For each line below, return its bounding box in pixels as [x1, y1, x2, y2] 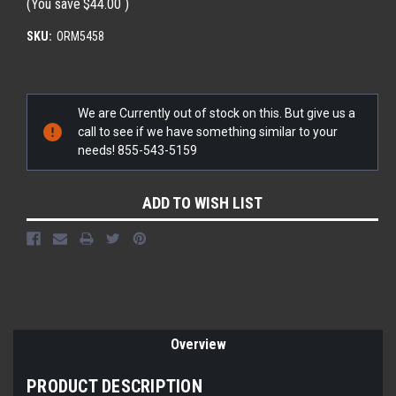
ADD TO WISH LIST [142, 193, 263, 212]
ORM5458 [56, 28, 104, 43]
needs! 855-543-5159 [78, 142, 197, 157]
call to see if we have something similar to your [78, 124, 338, 139]
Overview [170, 335, 226, 353]
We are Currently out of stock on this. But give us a [78, 105, 355, 120]
